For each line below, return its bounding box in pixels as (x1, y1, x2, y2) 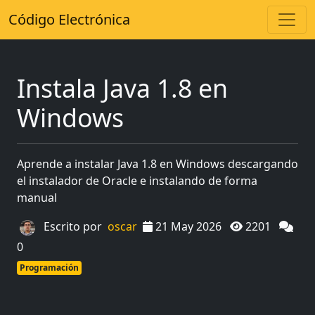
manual (17, 190, 57, 205)
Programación (20, 262, 79, 274)
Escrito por (44, 219, 102, 235)
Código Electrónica (8, 10, 130, 29)
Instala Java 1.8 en (17, 71, 228, 105)
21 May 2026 (155, 219, 221, 235)
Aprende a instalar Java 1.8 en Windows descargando (17, 156, 298, 172)
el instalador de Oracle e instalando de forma (17, 173, 257, 188)
